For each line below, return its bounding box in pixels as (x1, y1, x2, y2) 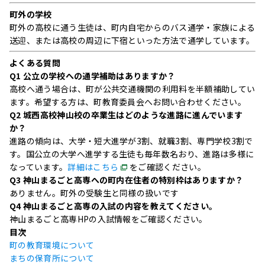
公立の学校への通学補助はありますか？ (21, 70, 176, 82)
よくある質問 (9, 57, 60, 69)
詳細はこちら (67, 161, 119, 173)
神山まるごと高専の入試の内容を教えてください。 (21, 200, 218, 212)
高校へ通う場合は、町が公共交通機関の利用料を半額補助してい (9, 83, 256, 95)
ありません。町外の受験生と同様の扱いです (9, 187, 179, 199)
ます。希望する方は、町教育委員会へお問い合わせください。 (9, 96, 246, 108)
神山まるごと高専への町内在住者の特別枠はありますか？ (21, 174, 244, 186)
